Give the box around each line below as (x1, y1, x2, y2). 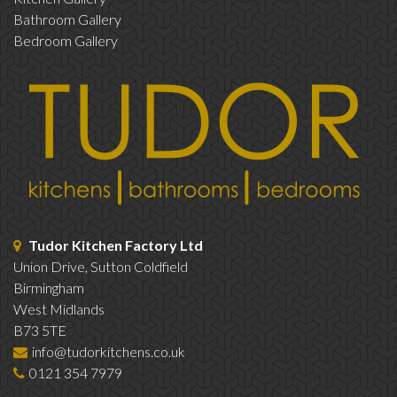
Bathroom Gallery (13, 11, 121, 28)
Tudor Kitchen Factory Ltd (28, 237, 203, 254)
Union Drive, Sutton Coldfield (13, 258, 188, 276)
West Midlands (13, 300, 105, 318)
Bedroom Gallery (13, 32, 118, 50)
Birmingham (13, 279, 84, 297)
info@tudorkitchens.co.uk (32, 343, 185, 361)
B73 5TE (13, 322, 66, 339)
